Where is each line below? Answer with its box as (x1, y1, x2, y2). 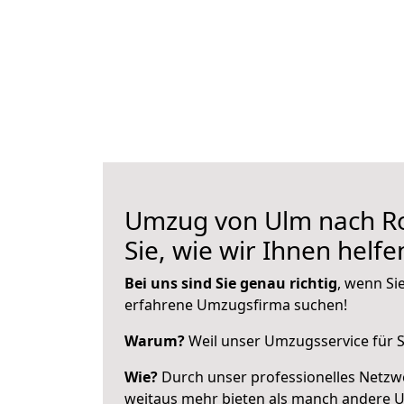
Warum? (124, 331, 185, 351)
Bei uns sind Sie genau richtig (124, 273, 337, 293)
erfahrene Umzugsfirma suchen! (124, 295, 347, 315)
